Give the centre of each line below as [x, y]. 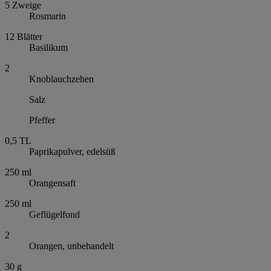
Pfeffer [42, 120]
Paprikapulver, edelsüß [72, 152]
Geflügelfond [54, 215]
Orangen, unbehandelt [71, 246]
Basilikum [48, 48]
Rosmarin [47, 16]
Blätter [30, 37]
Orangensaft [52, 183]
